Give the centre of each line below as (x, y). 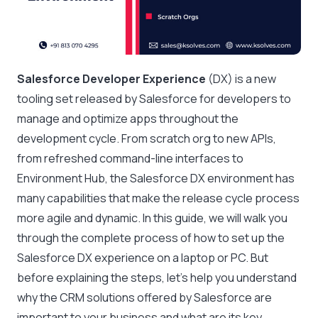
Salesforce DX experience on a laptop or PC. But (143, 258)
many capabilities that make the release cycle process (158, 198)
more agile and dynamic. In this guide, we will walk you (152, 218)
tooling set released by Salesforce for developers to (154, 99)
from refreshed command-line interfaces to (130, 159)
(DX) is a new (241, 79)
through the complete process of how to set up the (151, 238)
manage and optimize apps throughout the (128, 119)
